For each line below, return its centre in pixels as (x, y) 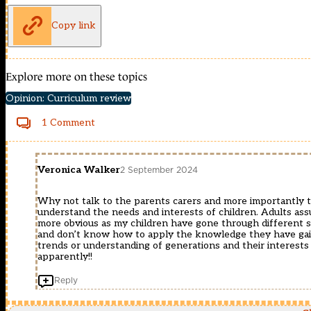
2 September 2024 (159, 170)
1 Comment (68, 122)
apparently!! (65, 256)
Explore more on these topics (76, 76)
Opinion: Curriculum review (68, 98)
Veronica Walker (79, 169)
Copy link (74, 26)
